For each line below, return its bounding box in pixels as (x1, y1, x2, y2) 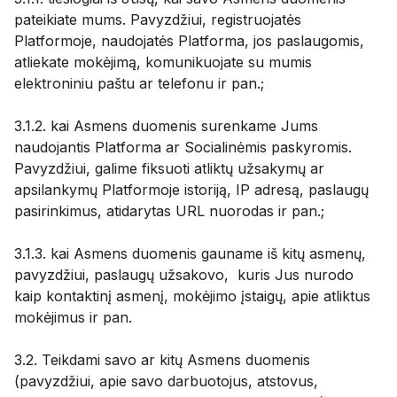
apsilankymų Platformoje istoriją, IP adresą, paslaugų (14, 181, 369, 198)
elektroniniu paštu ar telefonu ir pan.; (14, 74, 264, 92)
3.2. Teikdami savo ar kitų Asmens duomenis (14, 351, 310, 369)
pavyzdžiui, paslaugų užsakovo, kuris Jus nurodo (14, 266, 354, 284)
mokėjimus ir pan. (14, 308, 132, 326)
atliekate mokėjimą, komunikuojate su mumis (14, 53, 312, 71)
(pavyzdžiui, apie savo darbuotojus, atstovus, (14, 372, 318, 390)
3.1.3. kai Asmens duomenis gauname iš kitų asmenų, (14, 245, 366, 262)
